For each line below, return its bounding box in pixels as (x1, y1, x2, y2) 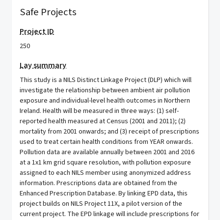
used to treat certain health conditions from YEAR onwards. (20, 137, 193, 147)
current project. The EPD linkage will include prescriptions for (20, 209, 199, 219)
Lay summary (20, 60, 66, 71)
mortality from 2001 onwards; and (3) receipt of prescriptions (20, 127, 199, 137)
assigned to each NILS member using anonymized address (20, 168, 191, 178)
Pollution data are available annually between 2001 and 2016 (20, 147, 194, 157)
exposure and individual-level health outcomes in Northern (20, 96, 190, 106)
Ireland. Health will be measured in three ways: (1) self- (20, 106, 179, 116)
